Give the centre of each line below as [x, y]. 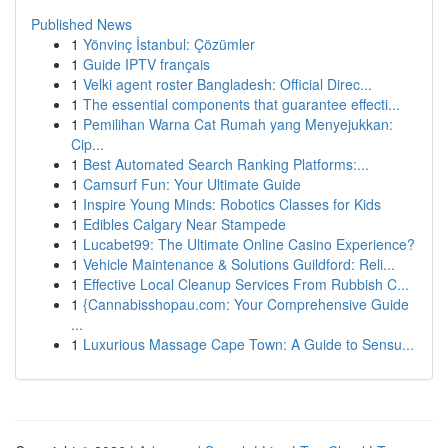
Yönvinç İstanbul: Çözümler [169, 44]
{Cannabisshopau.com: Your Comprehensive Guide [246, 304]
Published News [81, 24]
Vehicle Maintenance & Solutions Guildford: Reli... [239, 264]
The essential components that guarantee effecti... [241, 104]
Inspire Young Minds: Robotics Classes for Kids [232, 204]
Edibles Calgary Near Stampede [184, 224]
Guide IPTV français [146, 64]
